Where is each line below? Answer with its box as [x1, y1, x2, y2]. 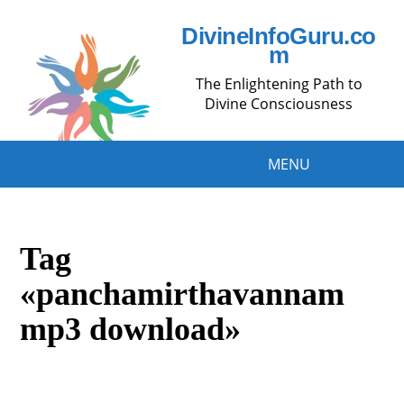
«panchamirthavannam [20, 276, 345, 312]
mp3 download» [20, 311, 242, 347]
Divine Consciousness [205, 94, 353, 114]
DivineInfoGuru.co [181, 23, 376, 50]
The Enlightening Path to [195, 74, 363, 94]
